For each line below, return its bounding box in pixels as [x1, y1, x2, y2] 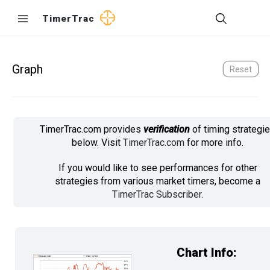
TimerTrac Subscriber [112, 189, 201, 200]
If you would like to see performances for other [58, 162, 257, 174]
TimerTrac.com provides [40, 124, 143, 135]
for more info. [184, 137, 243, 148]
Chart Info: [177, 245, 237, 260]
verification [143, 124, 190, 135]
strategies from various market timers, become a [55, 175, 260, 187]
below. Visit [72, 137, 123, 148]
